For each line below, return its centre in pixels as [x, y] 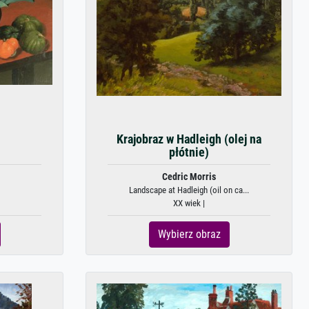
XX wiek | [189, 203]
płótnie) [189, 152]
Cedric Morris [189, 177]
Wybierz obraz [189, 234]
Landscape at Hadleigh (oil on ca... [189, 190]
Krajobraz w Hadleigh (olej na [189, 139]
